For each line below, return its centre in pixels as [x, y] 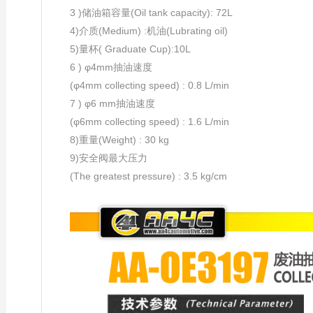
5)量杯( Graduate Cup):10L [132, 49]
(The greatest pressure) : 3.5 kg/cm [148, 176]
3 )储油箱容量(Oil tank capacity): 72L [151, 13]
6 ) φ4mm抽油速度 [111, 67]
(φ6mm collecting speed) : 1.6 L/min [150, 122]
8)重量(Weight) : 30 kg [119, 140]
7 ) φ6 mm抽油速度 [112, 103]
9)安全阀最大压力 [109, 158]
